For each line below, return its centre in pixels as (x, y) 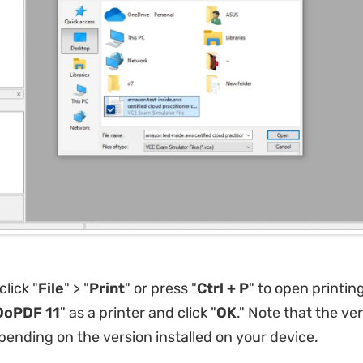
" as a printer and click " (138, 312)
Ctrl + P (222, 288)
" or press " (160, 288)
